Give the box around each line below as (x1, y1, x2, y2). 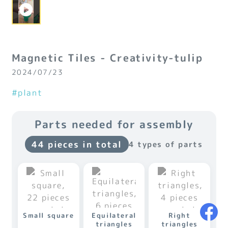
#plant (11, 87, 43, 99)
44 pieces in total (32, 138, 123, 151)
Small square (22, 211, 74, 220)
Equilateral (92, 211, 136, 220)
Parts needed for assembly (34, 117, 193, 132)
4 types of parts (128, 138, 203, 150)
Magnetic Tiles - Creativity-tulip (11, 50, 203, 65)
